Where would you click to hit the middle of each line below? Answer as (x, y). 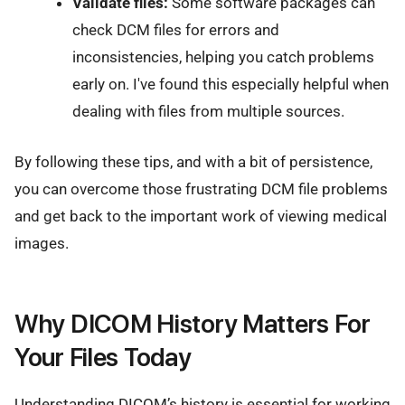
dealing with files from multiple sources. (208, 111)
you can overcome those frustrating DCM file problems (201, 189)
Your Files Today (103, 357)
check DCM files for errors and (175, 29)
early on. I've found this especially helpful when (230, 84)
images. (42, 243)
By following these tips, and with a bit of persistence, (193, 162)
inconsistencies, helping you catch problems (223, 57)
